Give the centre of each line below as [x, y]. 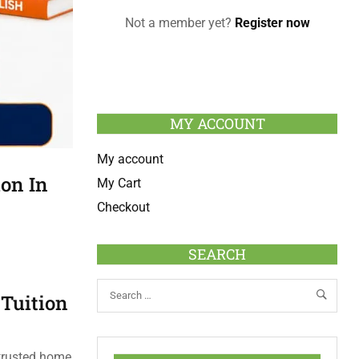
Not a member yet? [179, 23]
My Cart [119, 183]
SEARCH [217, 254]
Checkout [123, 207]
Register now [272, 23]
